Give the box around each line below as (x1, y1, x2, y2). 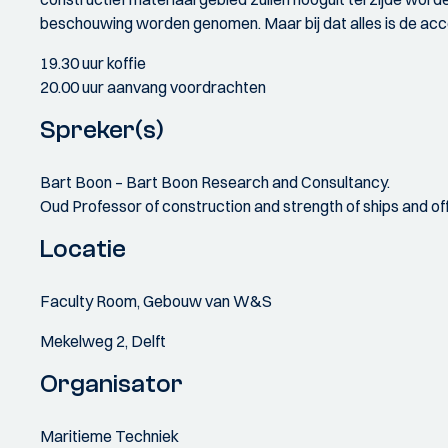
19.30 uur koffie (40, 53, 146, 73)
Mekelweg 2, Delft (40, 331, 166, 351)
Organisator (40, 369, 183, 399)
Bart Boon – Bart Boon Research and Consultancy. (40, 172, 390, 192)
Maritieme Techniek (40, 426, 179, 446)
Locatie (40, 234, 126, 264)
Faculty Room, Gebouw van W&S (40, 291, 272, 311)
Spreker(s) (40, 115, 164, 145)
